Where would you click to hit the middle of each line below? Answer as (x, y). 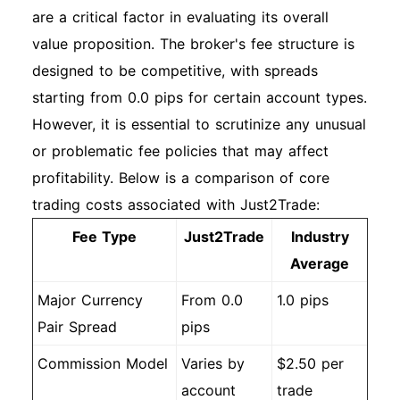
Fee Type (104, 237)
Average (320, 263)
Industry (320, 237)
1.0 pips (303, 300)
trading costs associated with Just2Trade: (176, 204)
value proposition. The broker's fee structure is (193, 44)
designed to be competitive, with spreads (175, 71)
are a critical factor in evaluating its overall (180, 17)
